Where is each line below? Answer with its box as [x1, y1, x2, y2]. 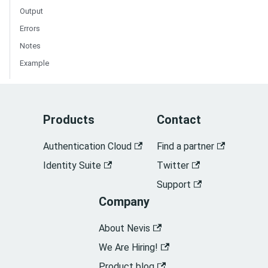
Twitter [156, 160, 189, 172]
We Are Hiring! [99, 242, 159, 254]
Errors [20, 24, 40, 33]
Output [20, 7, 43, 16]
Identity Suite [42, 160, 101, 172]
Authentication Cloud [42, 141, 132, 153]
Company [99, 194, 150, 209]
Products [42, 112, 95, 127]
